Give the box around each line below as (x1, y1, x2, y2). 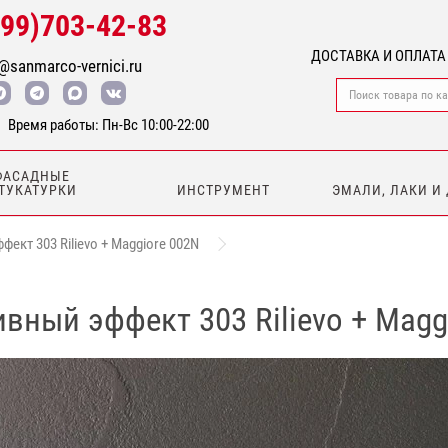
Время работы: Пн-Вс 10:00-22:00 (8, 116, 209, 134)
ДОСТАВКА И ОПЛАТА (311, 47, 446, 65)
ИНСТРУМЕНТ (177, 182, 271, 198)
